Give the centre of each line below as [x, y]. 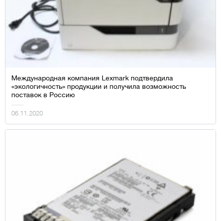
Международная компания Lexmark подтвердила [92, 78]
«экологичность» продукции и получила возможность [99, 86]
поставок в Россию [43, 94]
